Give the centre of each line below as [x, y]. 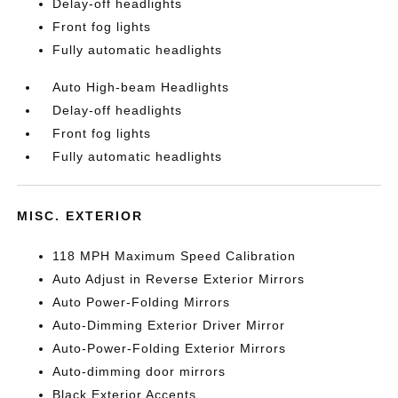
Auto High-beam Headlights [141, 87]
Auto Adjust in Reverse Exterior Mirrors [179, 279]
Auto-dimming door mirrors [139, 371]
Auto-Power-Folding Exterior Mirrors [170, 348]
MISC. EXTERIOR [80, 216]
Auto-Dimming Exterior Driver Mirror [169, 325]
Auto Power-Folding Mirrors [142, 302]
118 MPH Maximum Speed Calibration [175, 256]
